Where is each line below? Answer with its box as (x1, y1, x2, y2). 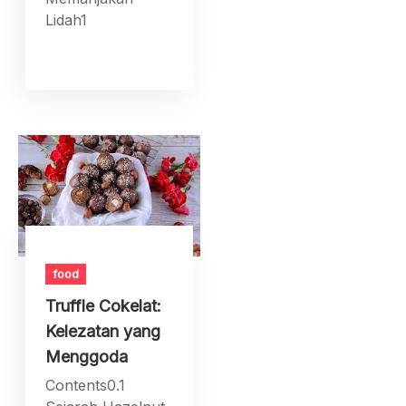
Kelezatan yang (45, 321, 161, 341)
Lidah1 (45, 10, 88, 29)
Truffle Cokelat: (45, 295, 162, 315)
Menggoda (45, 346, 129, 366)
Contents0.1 (45, 375, 126, 394)
